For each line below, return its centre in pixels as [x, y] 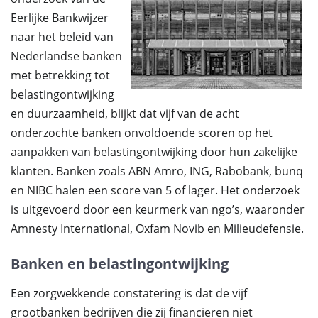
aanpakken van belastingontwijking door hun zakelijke [154, 152]
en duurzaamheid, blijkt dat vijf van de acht [125, 114]
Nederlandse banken [66, 56]
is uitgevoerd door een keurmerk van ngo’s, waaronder [158, 209]
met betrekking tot [60, 75]
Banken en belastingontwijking [120, 264]
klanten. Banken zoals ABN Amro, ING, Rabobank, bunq [157, 171]
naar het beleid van [62, 37]
